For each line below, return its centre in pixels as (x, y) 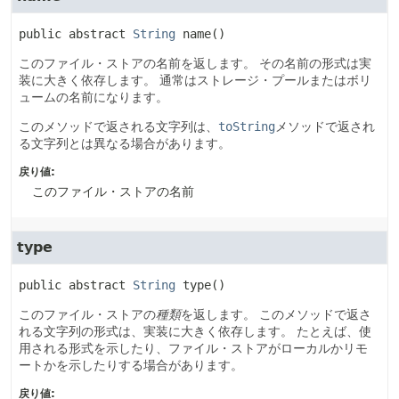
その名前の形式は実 (315, 63)
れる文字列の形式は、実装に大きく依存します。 (156, 331)
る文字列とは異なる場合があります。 (125, 143)
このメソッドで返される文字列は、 (118, 126)
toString (247, 126)
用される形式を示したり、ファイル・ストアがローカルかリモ (193, 348)
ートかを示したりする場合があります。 (131, 365)
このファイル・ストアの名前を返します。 (137, 63)
